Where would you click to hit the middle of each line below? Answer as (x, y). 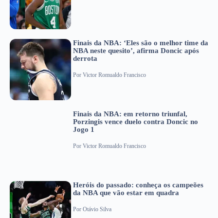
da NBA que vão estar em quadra (126, 192)
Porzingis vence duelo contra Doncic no (136, 121)
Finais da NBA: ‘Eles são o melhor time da (141, 43)
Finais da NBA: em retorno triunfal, (130, 114)
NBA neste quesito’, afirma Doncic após (136, 50)
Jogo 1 (84, 129)
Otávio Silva (97, 209)
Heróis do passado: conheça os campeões (138, 185)
